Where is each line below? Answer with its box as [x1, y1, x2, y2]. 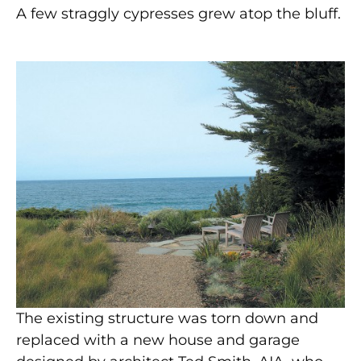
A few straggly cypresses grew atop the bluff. [16, 4, 341, 23]
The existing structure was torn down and [16, 309, 318, 328]
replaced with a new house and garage [16, 331, 300, 350]
